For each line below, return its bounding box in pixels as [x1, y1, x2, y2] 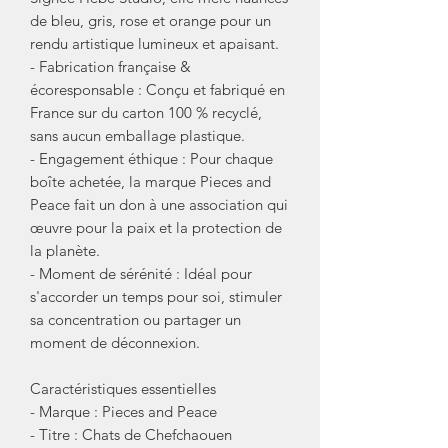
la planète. [30, 240, 100, 260]
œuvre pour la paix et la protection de [30, 217, 282, 237]
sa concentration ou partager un [30, 309, 241, 329]
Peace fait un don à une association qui [30, 194, 288, 214]
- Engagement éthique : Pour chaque [30, 148, 273, 168]
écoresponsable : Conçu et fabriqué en [30, 79, 285, 99]
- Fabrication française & [30, 56, 191, 76]
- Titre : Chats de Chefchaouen [30, 424, 232, 444]
